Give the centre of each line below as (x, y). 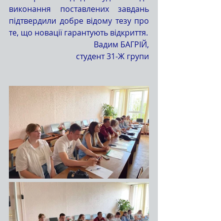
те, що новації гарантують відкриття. (78, 32)
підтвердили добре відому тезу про (79, 20)
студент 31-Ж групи (112, 56)
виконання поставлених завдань (79, 9)
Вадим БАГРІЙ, (121, 44)
